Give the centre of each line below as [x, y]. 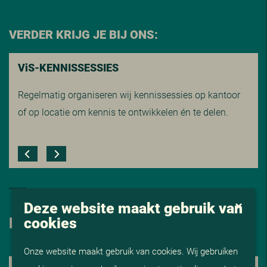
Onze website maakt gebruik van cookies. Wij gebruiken [131, 250]
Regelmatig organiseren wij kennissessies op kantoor [129, 94]
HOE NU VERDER [65, 223]
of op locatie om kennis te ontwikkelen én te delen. [123, 112]
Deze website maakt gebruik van [133, 207]
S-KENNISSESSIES [73, 67]
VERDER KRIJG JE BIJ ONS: [83, 34]
